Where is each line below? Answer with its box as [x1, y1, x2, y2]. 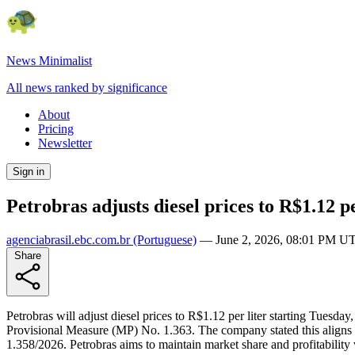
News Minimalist [6, 54, 92, 67]
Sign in [13, 166, 44, 177]
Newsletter [38, 136, 92, 150]
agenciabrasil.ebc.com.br [6, 232, 130, 246]
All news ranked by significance [6, 81, 167, 94]
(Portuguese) [130, 232, 197, 246]
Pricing [38, 122, 74, 136]
